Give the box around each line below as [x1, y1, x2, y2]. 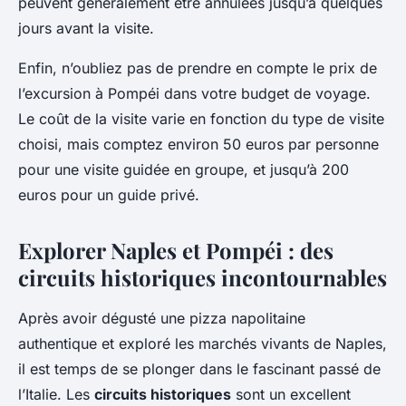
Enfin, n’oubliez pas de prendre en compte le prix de [18, 59, 377, 77]
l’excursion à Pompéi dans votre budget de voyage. [18, 84, 371, 102]
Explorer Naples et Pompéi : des [18, 236, 333, 265]
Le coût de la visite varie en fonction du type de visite [18, 110, 384, 128]
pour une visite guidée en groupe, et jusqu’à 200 [18, 160, 349, 179]
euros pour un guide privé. [18, 186, 199, 204]
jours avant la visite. [18, 19, 154, 37]
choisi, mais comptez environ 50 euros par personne [18, 135, 379, 153]
